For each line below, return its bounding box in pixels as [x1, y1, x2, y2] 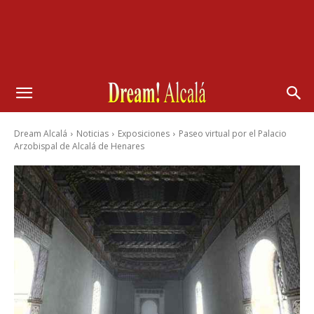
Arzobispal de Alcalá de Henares [14, 140, 144, 152]
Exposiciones [118, 128, 170, 139]
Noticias [76, 128, 109, 139]
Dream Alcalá [14, 128, 67, 139]
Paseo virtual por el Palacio [179, 128, 287, 139]
